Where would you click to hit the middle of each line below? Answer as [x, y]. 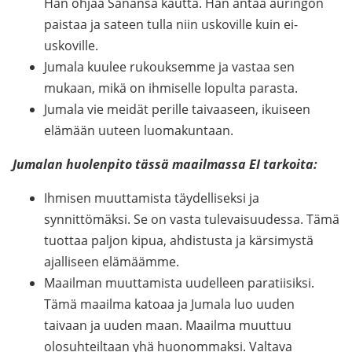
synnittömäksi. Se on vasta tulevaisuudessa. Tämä [192, 219]
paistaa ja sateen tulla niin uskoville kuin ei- [171, 24]
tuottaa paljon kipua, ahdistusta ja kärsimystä [179, 240]
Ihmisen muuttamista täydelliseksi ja [152, 198]
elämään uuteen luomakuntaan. [139, 130]
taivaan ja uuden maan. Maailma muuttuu [168, 325]
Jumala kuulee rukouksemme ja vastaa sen [169, 67]
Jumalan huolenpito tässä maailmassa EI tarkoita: [165, 164]
